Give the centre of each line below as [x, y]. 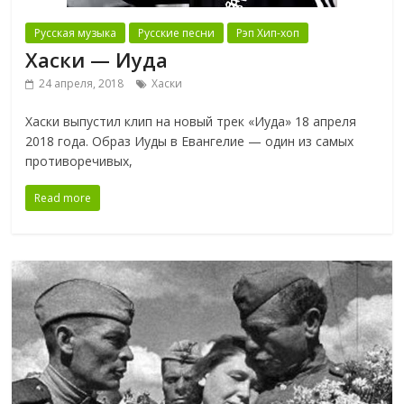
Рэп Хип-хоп [268, 33]
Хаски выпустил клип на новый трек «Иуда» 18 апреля [191, 122]
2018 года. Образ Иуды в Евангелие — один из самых [190, 142]
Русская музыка [76, 33]
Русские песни [177, 33]
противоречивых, [79, 161]
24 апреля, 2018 [82, 84]
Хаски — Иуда [97, 60]
